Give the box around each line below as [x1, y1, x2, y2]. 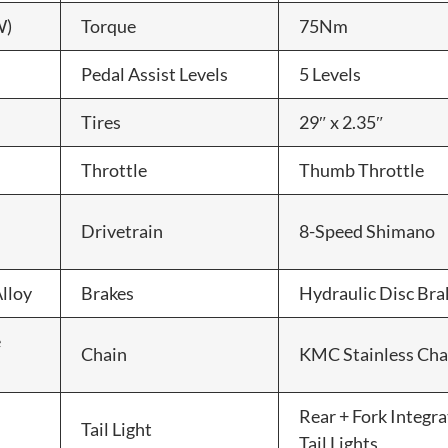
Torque [81, 14, 136, 37]
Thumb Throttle [299, 158, 424, 181]
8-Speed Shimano [299, 219, 435, 242]
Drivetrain [81, 219, 163, 242]
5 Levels [299, 62, 361, 85]
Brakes [81, 281, 134, 304]
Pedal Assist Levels [81, 62, 228, 85]
